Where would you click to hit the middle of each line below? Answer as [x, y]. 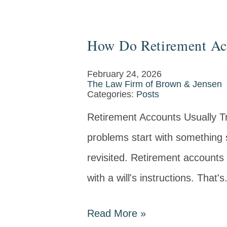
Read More [114, 213]
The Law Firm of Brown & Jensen [155, 84]
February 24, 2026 [124, 74]
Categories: [112, 94]
